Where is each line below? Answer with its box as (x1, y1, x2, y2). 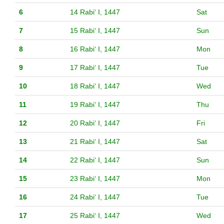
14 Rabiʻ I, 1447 (70, 8, 120, 16)
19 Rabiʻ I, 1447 (70, 100, 120, 109)
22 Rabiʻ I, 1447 (70, 156, 120, 164)
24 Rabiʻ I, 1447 (70, 193, 120, 201)
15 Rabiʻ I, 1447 (70, 26, 120, 35)
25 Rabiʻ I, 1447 (70, 211, 120, 220)
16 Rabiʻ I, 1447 (70, 45, 120, 53)
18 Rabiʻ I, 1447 (70, 82, 120, 90)
